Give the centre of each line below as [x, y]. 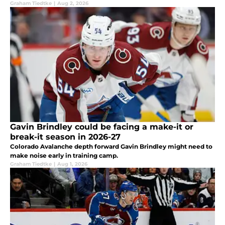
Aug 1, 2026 [72, 164]
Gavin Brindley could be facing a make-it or [102, 127]
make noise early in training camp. [64, 155]
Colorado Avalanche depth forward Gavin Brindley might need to [111, 146]
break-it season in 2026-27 [65, 137]
